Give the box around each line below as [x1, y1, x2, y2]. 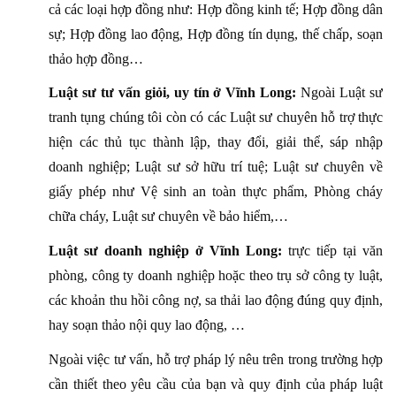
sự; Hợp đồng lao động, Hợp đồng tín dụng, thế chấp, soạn [49, 26, 383, 42]
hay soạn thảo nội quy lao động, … [49, 317, 245, 333]
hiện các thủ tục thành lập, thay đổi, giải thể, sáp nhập [49, 134, 383, 150]
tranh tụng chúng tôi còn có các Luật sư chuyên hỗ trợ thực [49, 110, 383, 126]
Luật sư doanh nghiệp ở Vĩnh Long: [49, 243, 288, 259]
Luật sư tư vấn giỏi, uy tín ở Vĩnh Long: [49, 85, 297, 101]
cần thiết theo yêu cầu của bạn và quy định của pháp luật [49, 376, 383, 392]
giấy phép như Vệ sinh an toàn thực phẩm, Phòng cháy [49, 184, 383, 200]
